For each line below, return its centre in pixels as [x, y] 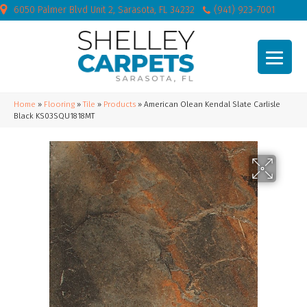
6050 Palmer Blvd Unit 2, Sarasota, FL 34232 [104, 10]
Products [120, 104]
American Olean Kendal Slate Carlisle [212, 104]
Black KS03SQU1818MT [54, 116]
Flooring [59, 104]
